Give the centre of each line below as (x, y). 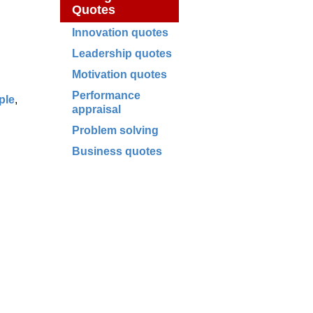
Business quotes (117, 151)
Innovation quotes (120, 32)
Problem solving (115, 130)
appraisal (96, 109)
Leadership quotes (122, 53)
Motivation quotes (119, 74)
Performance (106, 95)
